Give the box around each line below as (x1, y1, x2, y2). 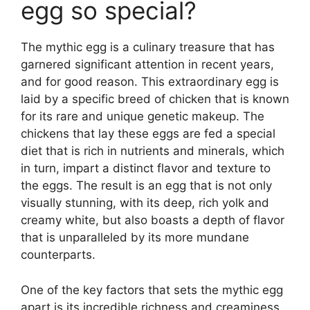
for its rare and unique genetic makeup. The (21, 109, 264, 123)
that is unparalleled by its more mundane (21, 230, 249, 244)
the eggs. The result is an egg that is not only (21, 179, 272, 192)
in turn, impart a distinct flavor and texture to (21, 161, 271, 175)
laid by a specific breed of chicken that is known (21, 92, 289, 106)
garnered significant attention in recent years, (21, 57, 274, 71)
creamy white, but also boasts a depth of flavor (21, 213, 284, 227)
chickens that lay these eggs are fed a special (21, 127, 275, 140)
